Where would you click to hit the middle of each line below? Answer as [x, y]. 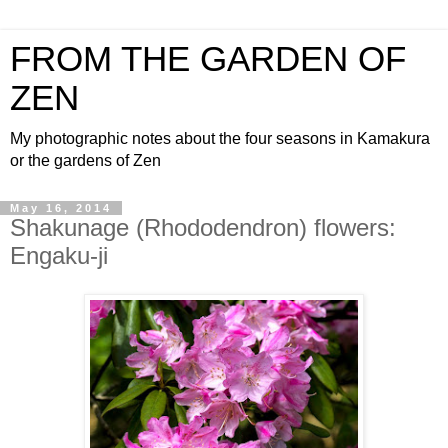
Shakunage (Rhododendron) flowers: [203, 227]
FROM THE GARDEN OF [208, 59]
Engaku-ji [59, 255]
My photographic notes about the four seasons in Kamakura [220, 138]
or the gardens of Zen [85, 160]
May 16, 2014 [61, 208]
